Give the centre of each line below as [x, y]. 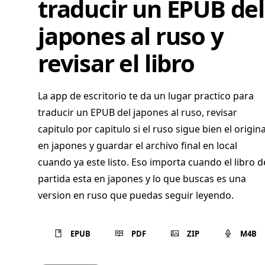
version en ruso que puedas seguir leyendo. [136, 195]
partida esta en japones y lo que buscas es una [142, 179]
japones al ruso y [131, 36]
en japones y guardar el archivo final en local [138, 146]
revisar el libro [116, 63]
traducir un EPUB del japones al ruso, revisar [138, 113]
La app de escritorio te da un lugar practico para [146, 96]
